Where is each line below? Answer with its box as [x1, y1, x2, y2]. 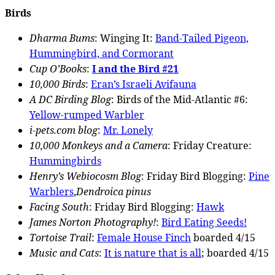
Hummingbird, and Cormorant [29, 46, 174, 60]
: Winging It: [95, 31, 155, 45]
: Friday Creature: [168, 138, 252, 152]
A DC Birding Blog [29, 92, 111, 106]
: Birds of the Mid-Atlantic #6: [111, 92, 248, 106]
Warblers [29, 184, 74, 198]
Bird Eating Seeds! [161, 215, 247, 229]
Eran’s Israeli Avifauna [91, 77, 196, 91]
